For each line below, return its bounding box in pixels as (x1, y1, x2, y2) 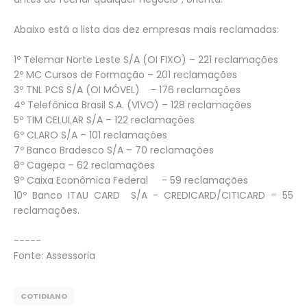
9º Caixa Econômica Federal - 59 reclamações (14, 173, 248, 187)
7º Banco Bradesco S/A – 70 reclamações (14, 143, 214, 157)
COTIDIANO (21, 291, 67, 302)
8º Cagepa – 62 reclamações (14, 158, 155, 172)
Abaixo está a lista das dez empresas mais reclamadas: (14, 23, 279, 36)
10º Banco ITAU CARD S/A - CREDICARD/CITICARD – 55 (14, 188, 293, 202)
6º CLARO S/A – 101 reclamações (14, 128, 167, 142)
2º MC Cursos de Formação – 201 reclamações (14, 68, 237, 82)
